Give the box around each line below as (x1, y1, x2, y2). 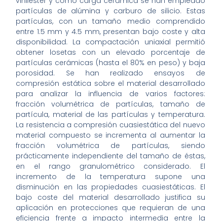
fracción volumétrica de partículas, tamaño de (16, 99, 205, 110)
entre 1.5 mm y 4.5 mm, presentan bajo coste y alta (16, 27, 205, 37)
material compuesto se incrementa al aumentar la (16, 130, 205, 141)
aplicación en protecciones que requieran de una (16, 203, 205, 213)
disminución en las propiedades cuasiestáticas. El (16, 182, 205, 192)
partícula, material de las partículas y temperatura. (16, 110, 205, 120)
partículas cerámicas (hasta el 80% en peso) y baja (16, 58, 205, 68)
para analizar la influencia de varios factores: (16, 89, 205, 99)
